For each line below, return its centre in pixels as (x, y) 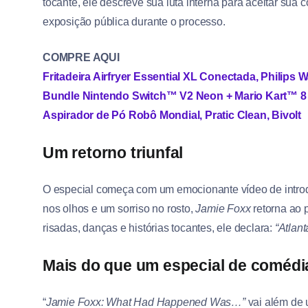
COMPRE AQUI (81, 58)
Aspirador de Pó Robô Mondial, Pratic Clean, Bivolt (172, 115)
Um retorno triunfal (113, 153)
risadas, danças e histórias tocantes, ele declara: (159, 228)
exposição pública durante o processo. (134, 22)
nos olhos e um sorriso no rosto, (119, 209)
